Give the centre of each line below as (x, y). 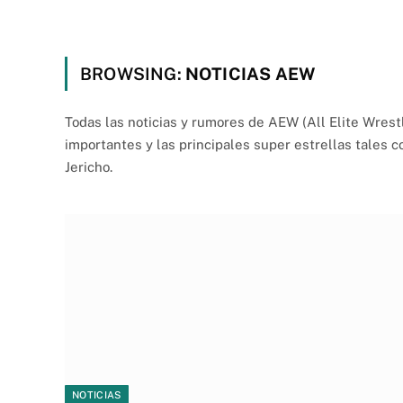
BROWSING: (133, 74)
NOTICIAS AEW (250, 74)
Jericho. (89, 167)
